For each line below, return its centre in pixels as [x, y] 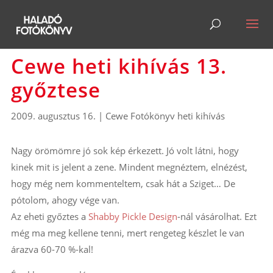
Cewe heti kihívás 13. [119, 66]
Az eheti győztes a [49, 216]
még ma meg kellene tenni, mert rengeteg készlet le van [127, 232]
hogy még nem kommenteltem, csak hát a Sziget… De [123, 183]
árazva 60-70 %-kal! [52, 249]
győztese [55, 90]
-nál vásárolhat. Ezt [217, 216]
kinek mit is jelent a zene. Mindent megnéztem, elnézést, [129, 167]
